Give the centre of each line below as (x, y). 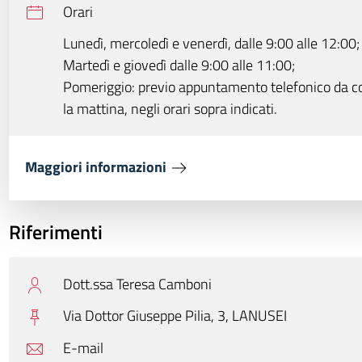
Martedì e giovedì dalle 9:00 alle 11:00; (179, 65)
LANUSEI (259, 316)
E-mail (83, 347)
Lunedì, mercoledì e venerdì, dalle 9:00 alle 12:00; (211, 43)
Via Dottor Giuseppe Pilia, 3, (147, 316)
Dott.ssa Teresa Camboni (137, 284)
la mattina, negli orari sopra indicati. (170, 108)
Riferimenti (55, 232)
